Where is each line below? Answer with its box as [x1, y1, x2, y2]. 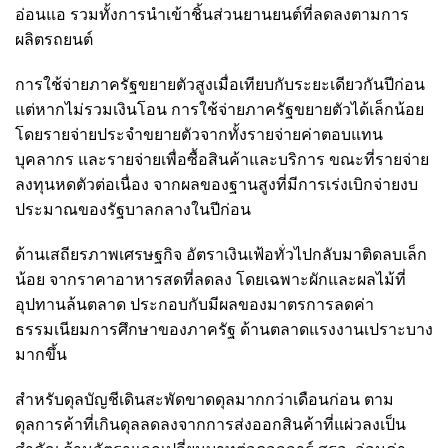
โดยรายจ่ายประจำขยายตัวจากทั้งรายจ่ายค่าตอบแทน [15, 126, 383, 143]
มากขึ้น [15, 346, 67, 363]
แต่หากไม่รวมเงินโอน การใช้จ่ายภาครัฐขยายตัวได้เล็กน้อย [15, 101, 424, 118]
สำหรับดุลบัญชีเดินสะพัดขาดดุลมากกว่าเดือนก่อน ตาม [15, 391, 394, 408]
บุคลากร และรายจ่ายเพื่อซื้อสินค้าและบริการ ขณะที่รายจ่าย [15, 151, 429, 168]
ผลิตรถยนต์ [15, 31, 93, 48]
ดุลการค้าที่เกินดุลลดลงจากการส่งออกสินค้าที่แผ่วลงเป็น [15, 416, 406, 433]
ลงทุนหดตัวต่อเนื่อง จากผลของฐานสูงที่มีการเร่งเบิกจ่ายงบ [15, 176, 418, 193]
